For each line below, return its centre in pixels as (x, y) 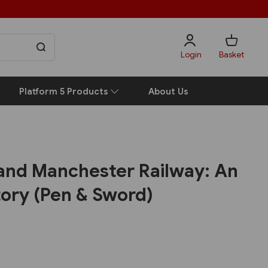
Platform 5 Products (65, 91)
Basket (232, 54)
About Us (168, 91)
